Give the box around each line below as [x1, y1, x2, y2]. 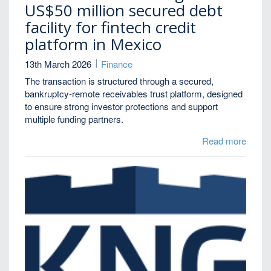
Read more [201, 134, 246, 148]
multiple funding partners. [25, 113, 124, 126]
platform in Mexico [25, 33, 162, 56]
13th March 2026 [25, 57, 92, 70]
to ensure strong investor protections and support [25, 100, 218, 113]
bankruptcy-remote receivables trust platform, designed [25, 87, 243, 100]
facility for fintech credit [25, 16, 197, 39]
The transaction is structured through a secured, [25, 74, 214, 88]
